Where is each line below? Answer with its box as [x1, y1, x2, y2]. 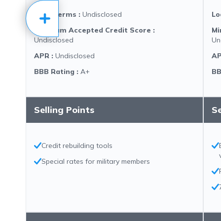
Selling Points [34, 104, 94, 115]
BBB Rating [34, 67, 74, 76]
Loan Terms [34, 10, 76, 19]
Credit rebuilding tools [41, 141, 112, 150]
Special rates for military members [41, 157, 150, 166]
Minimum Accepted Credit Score [34, 26, 151, 35]
